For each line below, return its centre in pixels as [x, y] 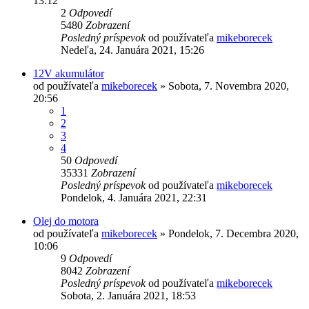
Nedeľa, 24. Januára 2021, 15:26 [132, 50]
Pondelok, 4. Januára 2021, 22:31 [134, 197]
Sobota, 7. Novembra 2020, [229, 86]
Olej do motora [66, 221]
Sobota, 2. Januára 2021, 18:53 [128, 295]
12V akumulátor [69, 73]
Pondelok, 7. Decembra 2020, [233, 233]
